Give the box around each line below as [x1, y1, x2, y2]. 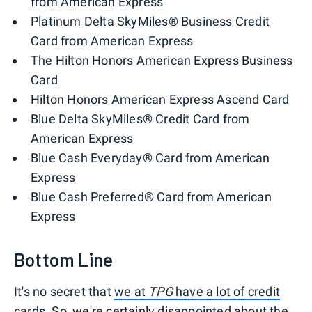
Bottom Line [14, 249, 114, 271]
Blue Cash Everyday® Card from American [31, 150, 270, 166]
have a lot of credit [172, 284, 281, 299]
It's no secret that [14, 284, 114, 299]
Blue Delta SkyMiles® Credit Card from [31, 111, 250, 127]
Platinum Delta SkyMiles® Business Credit [31, 14, 270, 29]
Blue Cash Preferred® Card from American [31, 189, 272, 205]
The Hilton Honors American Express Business [31, 53, 293, 68]
